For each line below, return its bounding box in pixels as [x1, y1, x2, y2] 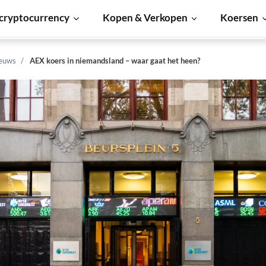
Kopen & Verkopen [102, 11, 188, 24]
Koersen [220, 11, 259, 24]
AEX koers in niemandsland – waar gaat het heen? [30, 56, 200, 65]
